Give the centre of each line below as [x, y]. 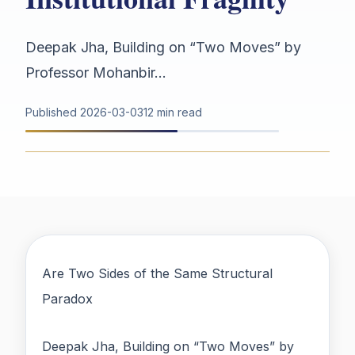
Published [53, 113]
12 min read [173, 113]
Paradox [67, 299]
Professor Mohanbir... [96, 73]
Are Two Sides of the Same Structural [157, 274]
